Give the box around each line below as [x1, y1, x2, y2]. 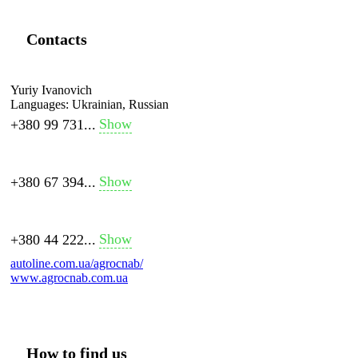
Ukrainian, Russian [69, 97, 169, 111]
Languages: [10, 97, 69, 111]
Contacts [26, 30, 87, 48]
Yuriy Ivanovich [10, 82, 92, 97]
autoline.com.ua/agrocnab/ [10, 256, 143, 270]
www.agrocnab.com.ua [10, 270, 128, 284]
